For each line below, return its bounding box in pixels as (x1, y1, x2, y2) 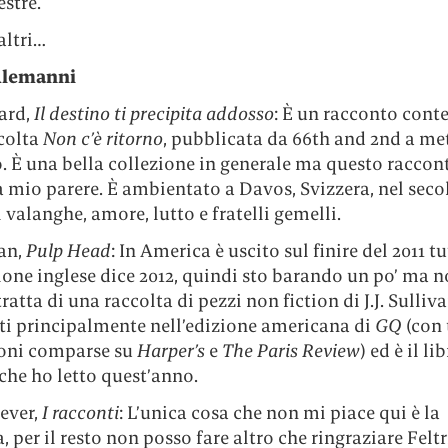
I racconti (41, 401, 119, 425)
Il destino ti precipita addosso (33, 102, 274, 126)
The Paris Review (221, 339, 360, 363)
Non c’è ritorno (42, 127, 163, 151)
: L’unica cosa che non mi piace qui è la (118, 401, 440, 425)
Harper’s (136, 339, 205, 363)
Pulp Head (21, 239, 111, 263)
